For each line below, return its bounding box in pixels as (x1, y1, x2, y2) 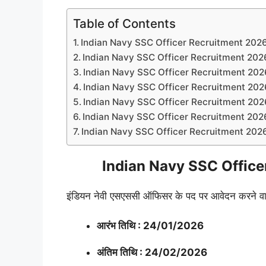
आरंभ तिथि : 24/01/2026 (97, 220, 204, 232)
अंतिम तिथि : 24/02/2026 (97, 246, 207, 259)
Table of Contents (73, 15, 176, 31)
